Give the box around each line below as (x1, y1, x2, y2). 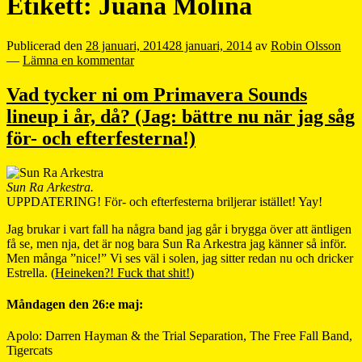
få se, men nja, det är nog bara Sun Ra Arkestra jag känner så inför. (6, 236, 347, 250)
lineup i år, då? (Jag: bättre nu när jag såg (6, 105, 355, 127)
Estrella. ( (6, 265, 55, 280)
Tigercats (6, 343, 53, 358)
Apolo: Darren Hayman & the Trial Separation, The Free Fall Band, (6, 329, 352, 343)
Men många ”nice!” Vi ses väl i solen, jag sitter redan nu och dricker (6, 250, 353, 265)
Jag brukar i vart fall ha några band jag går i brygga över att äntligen (6, 221, 351, 236)
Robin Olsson (271, 38, 341, 53)
